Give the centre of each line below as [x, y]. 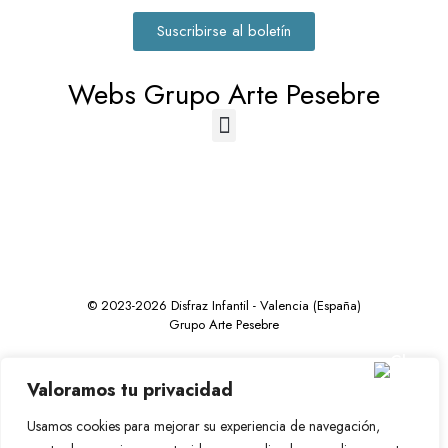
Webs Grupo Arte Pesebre [224, 95]
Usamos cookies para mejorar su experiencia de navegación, [203, 426]
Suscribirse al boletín [224, 31]
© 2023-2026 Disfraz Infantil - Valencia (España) [224, 306]
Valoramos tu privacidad [130, 390]
